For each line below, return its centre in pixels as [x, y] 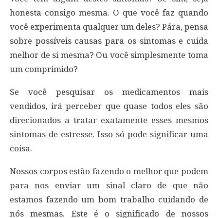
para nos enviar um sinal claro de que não [109, 185]
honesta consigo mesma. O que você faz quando [109, 12]
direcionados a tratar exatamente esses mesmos [109, 120]
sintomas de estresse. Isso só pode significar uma [109, 134]
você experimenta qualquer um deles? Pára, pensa [109, 27]
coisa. [21, 148]
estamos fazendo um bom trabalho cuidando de [109, 199]
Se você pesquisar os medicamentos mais [109, 92]
